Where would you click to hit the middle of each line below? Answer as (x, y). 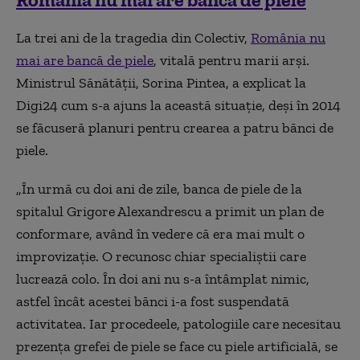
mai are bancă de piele (85, 61)
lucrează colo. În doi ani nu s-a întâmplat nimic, (163, 279)
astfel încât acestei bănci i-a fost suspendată (153, 302)
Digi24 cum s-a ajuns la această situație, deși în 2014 (178, 106)
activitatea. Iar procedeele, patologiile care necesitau (178, 324)
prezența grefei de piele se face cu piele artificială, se (177, 347)
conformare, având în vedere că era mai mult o (160, 234)
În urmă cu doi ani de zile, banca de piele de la (162, 189)
